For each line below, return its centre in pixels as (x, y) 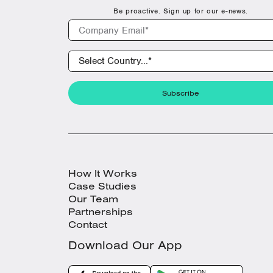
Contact (88, 225)
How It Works (103, 173)
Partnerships (101, 212)
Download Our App (125, 245)
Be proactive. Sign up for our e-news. (181, 11)
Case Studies (102, 186)
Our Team (93, 199)
